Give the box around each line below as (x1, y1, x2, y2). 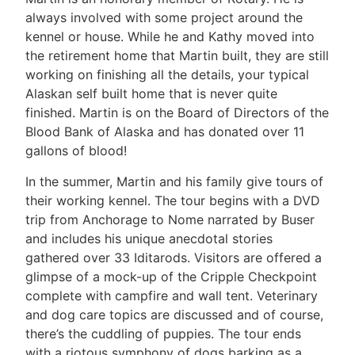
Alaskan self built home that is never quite (25, 86, 277, 102)
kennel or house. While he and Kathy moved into (25, 29, 315, 45)
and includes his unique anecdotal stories (25, 230, 273, 246)
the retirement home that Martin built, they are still (25, 48, 329, 64)
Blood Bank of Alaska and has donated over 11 (25, 124, 304, 140)
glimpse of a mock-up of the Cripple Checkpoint (25, 268, 317, 284)
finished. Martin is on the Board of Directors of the (25, 105, 329, 121)
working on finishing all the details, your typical (25, 67, 309, 83)
